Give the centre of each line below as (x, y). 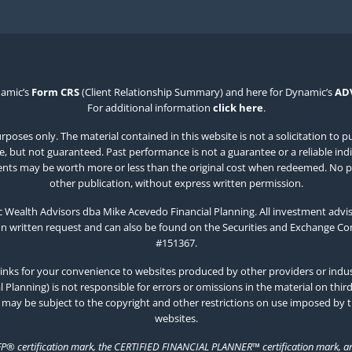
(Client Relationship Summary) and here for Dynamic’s (207, 92)
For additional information (150, 108)
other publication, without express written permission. (176, 183)
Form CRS (55, 92)
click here (238, 108)
